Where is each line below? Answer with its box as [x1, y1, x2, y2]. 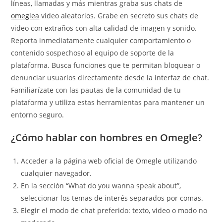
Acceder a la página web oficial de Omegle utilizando [21, 156, 197, 166]
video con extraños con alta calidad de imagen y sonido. [11, 23, 197, 33]
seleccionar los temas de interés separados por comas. [21, 193, 204, 203]
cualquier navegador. [21, 168, 92, 178]
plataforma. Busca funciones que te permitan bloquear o [11, 60, 201, 70]
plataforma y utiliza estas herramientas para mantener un [11, 98, 205, 107]
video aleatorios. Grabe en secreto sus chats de [39, 11, 199, 20]
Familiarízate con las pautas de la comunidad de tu [11, 85, 181, 95]
